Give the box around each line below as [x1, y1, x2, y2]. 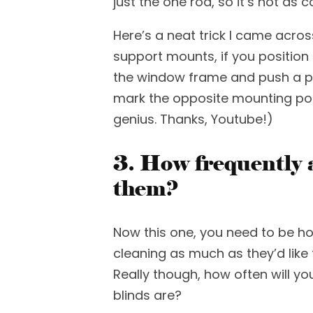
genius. [113, 110, 160, 128]
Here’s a [113, 27, 163, 44]
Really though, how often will [113, 265, 290, 283]
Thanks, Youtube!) [160, 110, 273, 128]
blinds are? [113, 286, 182, 304]
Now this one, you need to [113, 224, 278, 241]
